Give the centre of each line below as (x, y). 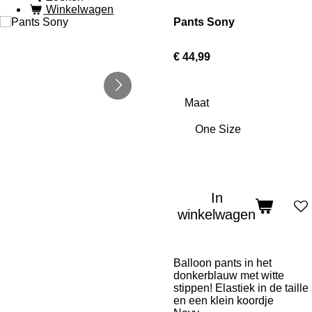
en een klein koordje (224, 301)
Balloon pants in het (223, 263)
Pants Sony (204, 22)
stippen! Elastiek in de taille (241, 288)
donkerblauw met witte (229, 275)
